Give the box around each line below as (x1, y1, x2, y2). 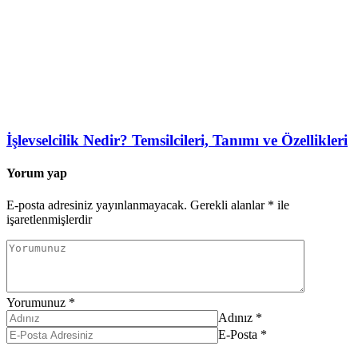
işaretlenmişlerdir (6, 212, 92, 226)
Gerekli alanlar (190, 197, 268, 212)
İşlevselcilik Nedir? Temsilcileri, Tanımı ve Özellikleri (6, 132, 348, 149)
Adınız (218, 310, 253, 324)
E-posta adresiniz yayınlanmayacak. (6, 197, 187, 212)
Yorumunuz (6, 295, 66, 309)
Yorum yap (6, 166, 67, 181)
